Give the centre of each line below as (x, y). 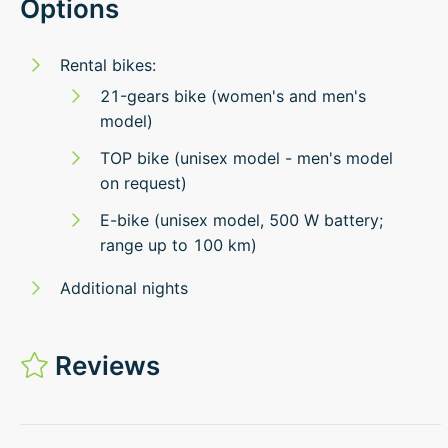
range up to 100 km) (178, 244)
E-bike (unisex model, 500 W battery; (241, 219)
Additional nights (124, 287)
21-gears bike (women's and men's (233, 95)
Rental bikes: (108, 64)
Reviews (105, 365)
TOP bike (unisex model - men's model (246, 157)
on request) (143, 182)
